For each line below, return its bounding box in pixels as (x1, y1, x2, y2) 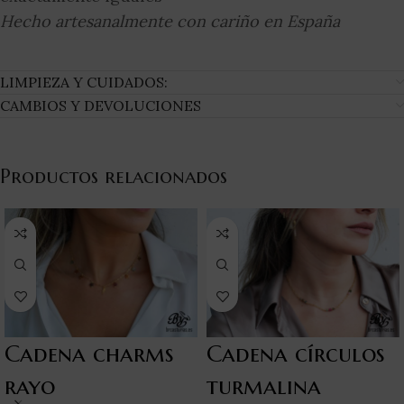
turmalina (207, 371, 321, 400)
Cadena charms (5, 338, 174, 368)
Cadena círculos (207, 338, 385, 368)
